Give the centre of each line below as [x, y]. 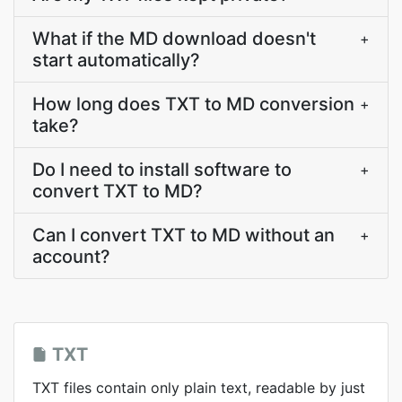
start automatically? [116, 60]
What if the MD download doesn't [174, 39]
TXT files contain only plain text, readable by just [199, 388]
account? [71, 257]
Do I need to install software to [162, 170]
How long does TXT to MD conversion [193, 104]
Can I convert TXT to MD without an [184, 235]
